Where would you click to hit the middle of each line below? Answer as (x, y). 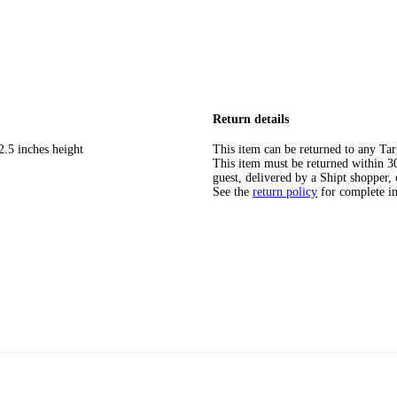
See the (231, 192)
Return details (251, 119)
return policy (285, 192)
